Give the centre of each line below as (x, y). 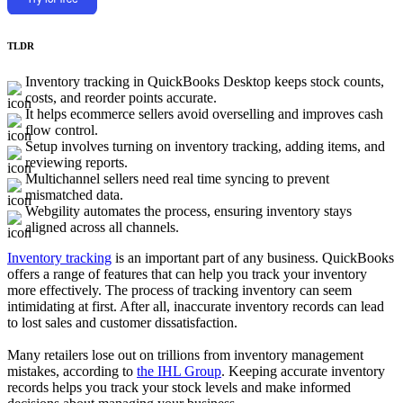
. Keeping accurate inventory (303, 371)
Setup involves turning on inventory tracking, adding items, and (205, 146)
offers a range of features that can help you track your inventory (187, 273)
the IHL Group (179, 371)
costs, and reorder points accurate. (121, 97)
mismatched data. (74, 194)
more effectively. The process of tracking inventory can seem (179, 290)
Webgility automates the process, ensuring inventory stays (188, 210)
